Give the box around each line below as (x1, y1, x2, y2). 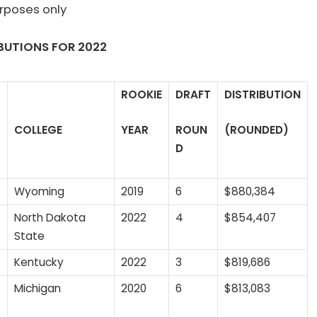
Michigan (14, 281, 61, 296)
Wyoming (14, 184, 64, 200)
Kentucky (14, 255, 64, 270)
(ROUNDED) (224, 122, 289, 138)
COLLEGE (14, 122, 62, 138)
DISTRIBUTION (224, 87, 301, 103)
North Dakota (14, 210, 86, 226)
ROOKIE (121, 87, 162, 103)
